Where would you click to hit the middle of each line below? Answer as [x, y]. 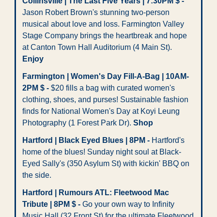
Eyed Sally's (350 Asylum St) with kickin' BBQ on [106, 164]
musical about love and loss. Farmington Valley [103, 24]
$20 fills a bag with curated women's [112, 88]
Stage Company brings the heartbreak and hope [105, 36]
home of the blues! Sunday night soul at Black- [102, 152]
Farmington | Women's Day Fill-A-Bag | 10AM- [106, 77]
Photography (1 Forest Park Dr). [78, 123]
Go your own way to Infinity [127, 204]
